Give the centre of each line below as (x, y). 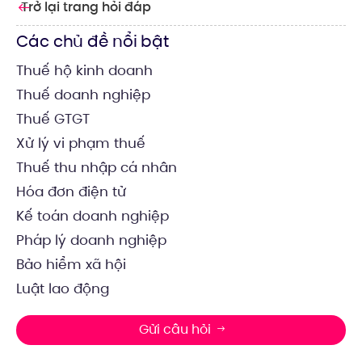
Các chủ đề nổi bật (93, 41)
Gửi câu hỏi (175, 329)
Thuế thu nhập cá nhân (97, 167)
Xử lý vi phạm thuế (81, 143)
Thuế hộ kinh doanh (84, 70)
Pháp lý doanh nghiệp (91, 240)
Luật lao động (63, 288)
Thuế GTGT (53, 118)
